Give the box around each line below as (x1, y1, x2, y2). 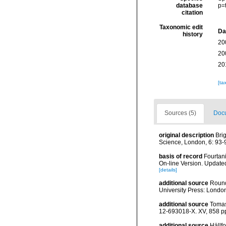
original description (159, 132, 214, 139)
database (176, 2, 203, 9)
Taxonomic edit (159, 24, 203, 31)
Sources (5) (164, 109, 196, 117)
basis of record (159, 153, 202, 160)
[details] (159, 167, 177, 173)
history (182, 31, 203, 38)
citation (181, 9, 203, 16)
